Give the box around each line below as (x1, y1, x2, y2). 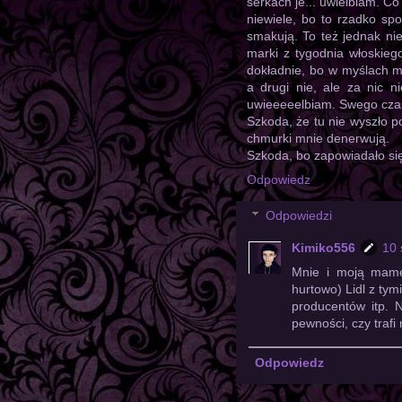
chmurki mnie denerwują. (247, 131, 389, 146)
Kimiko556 (292, 240, 355, 255)
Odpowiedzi (266, 208, 333, 223)
